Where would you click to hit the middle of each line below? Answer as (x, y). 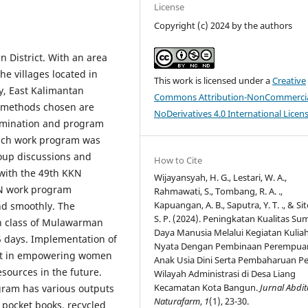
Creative (289, 80)
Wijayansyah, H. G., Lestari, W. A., (221, 177)
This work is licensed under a (213, 80)
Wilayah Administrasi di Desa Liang (225, 273)
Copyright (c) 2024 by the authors (223, 25)
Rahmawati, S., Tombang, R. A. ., (219, 191)
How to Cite (178, 160)
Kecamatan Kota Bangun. (207, 287)
